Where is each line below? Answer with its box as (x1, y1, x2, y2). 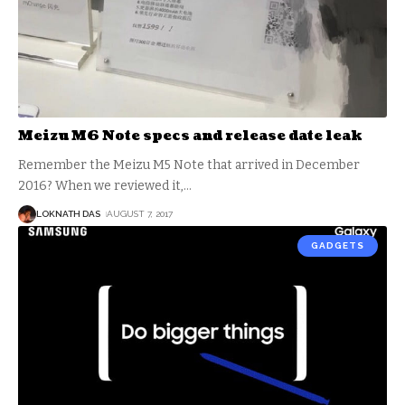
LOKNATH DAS (36, 209, 100, 220)
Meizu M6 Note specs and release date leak (18, 126, 363, 146)
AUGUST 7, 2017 (107, 209, 173, 220)
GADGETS (311, 240, 364, 250)
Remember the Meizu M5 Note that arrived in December (18, 156, 360, 173)
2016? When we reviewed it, (18, 177, 184, 193)
